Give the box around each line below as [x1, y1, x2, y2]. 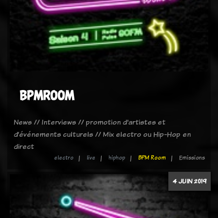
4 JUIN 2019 [173, 177, 206, 185]
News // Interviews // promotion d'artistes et [14, 117, 165, 127]
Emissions [179, 154, 205, 162]
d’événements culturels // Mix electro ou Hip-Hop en [14, 129, 191, 139]
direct [14, 141, 34, 151]
